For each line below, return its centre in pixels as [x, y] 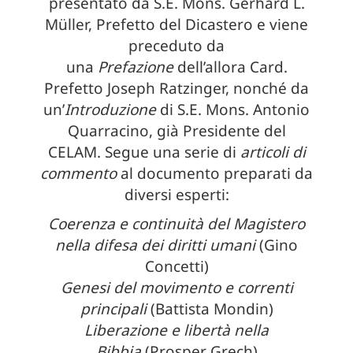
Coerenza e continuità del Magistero [176, 223]
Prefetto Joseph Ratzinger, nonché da [176, 88]
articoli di [273, 152]
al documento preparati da [215, 173]
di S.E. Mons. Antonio [233, 109]
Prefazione [135, 67]
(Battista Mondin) [210, 308]
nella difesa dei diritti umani [155, 245]
